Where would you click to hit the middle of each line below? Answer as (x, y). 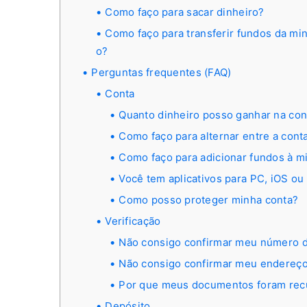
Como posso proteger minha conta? (209, 200)
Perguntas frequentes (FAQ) (161, 72)
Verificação (133, 221)
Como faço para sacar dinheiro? (185, 12)
